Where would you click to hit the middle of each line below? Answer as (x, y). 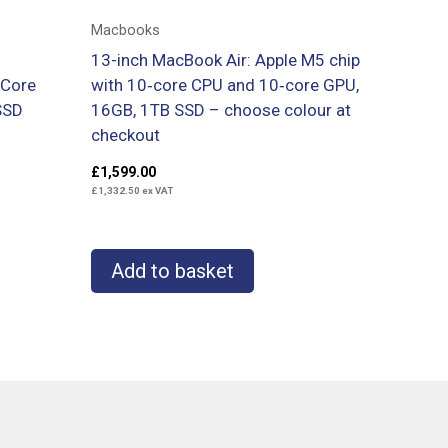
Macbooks (125, 31)
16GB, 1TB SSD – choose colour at (221, 109)
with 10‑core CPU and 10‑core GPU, (225, 84)
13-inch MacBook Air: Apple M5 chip (225, 59)
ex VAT (156, 191)
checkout (125, 134)
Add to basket (172, 271)
